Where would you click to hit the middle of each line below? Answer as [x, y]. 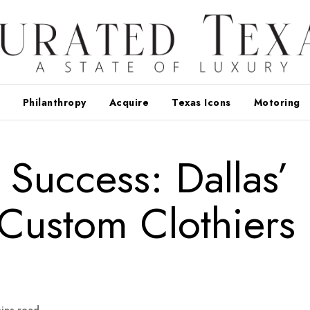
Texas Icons [201, 102]
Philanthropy [54, 102]
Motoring [277, 102]
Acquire [129, 102]
